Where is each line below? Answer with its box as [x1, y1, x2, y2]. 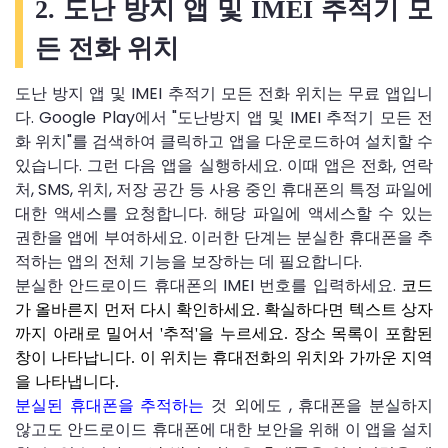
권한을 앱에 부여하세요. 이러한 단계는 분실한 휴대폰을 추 [15, 225, 433, 249]
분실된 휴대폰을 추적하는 [15, 393, 205, 417]
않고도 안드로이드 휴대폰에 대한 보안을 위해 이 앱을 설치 [15, 417, 433, 441]
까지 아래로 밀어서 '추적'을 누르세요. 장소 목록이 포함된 [15, 324, 433, 342]
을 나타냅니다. [15, 372, 119, 390]
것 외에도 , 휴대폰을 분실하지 [204, 393, 434, 417]
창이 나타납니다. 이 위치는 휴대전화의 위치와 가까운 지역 [15, 348, 433, 366]
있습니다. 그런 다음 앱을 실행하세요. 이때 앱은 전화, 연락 [15, 153, 433, 177]
